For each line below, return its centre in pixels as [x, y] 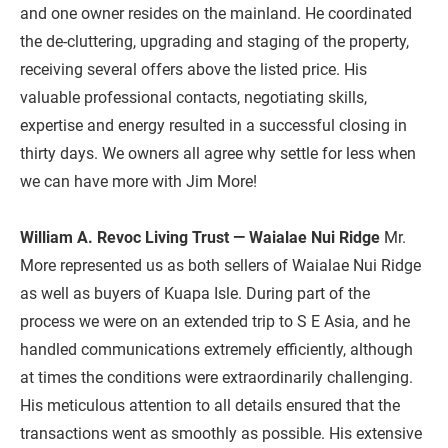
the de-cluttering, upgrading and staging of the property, [216, 41]
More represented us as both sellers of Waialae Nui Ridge [222, 265]
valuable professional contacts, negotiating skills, [195, 97]
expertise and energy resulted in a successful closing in [215, 125]
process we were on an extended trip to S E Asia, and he [217, 321]
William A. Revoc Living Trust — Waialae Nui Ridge [200, 237]
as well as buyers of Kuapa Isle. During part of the [197, 293]
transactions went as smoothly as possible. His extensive [223, 433]
